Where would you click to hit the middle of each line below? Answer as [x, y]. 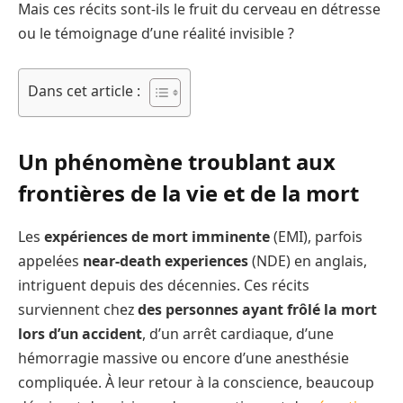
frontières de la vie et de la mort [188, 193]
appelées [50, 261]
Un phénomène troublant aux [177, 162]
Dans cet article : [84, 91]
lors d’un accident [80, 334]
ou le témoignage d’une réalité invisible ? [156, 34]
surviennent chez [78, 310]
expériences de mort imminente [157, 237]
